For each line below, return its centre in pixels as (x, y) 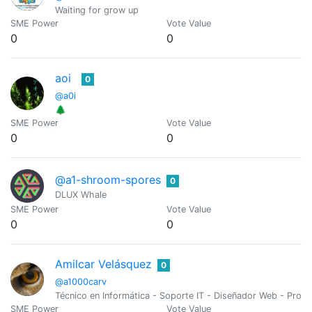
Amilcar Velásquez (103, 264)
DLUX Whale (81, 194)
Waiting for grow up (97, 10)
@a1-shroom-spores (108, 179)
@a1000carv (81, 282)
